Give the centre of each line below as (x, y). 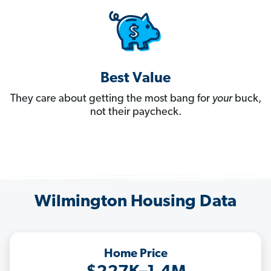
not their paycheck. (135, 113)
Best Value (135, 79)
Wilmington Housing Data (135, 202)
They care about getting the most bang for (111, 99)
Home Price (135, 254)
